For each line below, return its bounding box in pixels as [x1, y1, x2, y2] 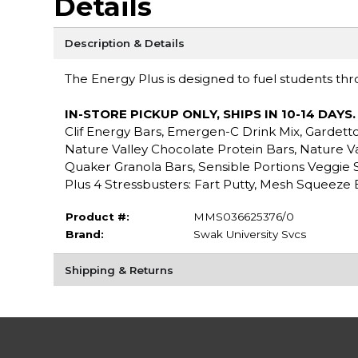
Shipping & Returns [64, 263, 173, 276]
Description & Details [64, 36, 185, 50]
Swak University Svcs [193, 227, 306, 241]
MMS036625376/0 [193, 209, 294, 223]
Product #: [65, 209, 129, 223]
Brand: [65, 227, 104, 241]
